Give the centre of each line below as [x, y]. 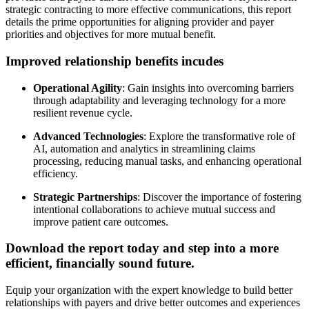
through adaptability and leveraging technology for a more [159, 100]
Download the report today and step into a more [142, 248]
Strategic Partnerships [85, 197]
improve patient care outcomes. [101, 221]
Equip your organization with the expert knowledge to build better [149, 290]
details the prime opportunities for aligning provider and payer [140, 22]
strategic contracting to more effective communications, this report [148, 10]
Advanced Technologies [88, 136]
